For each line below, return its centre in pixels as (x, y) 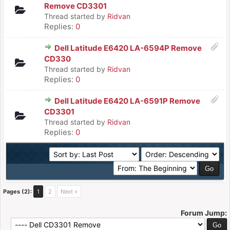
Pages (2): (17, 191)
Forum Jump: (204, 213)
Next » (69, 191)
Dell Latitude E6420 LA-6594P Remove (128, 48)
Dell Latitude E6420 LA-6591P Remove (127, 101)
